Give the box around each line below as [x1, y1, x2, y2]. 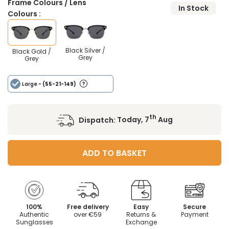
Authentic [19, 210, 50, 219]
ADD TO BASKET [82, 147, 147, 159]
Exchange [125, 217, 157, 226]
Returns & [126, 210, 156, 219]
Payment [180, 210, 209, 219]
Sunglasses [15, 217, 53, 226]
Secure [183, 202, 207, 211]
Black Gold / [12, 47, 52, 56]
